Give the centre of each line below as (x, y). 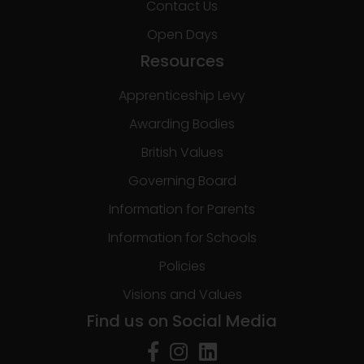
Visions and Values (182, 295)
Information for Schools (182, 238)
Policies (182, 266)
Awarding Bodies (182, 124)
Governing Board (182, 181)
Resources (182, 61)
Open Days (182, 35)
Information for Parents (182, 209)
